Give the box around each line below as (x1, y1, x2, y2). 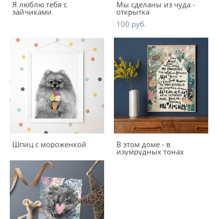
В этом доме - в (116, 139, 171, 149)
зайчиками (12, 6, 52, 17)
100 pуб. (116, 19, 146, 29)
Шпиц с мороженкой (12, 139, 87, 149)
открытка (116, 6, 150, 17)
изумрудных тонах (116, 146, 184, 156)
